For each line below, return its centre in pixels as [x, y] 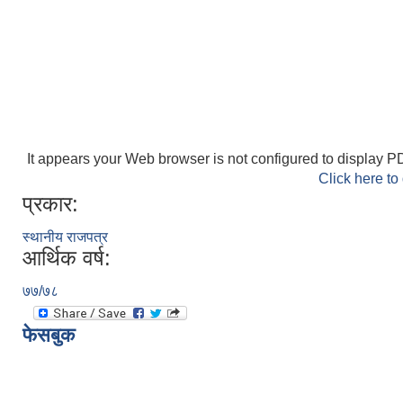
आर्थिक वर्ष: [67, 258]
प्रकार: [50, 204]
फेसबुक [49, 335]
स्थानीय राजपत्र [65, 237]
